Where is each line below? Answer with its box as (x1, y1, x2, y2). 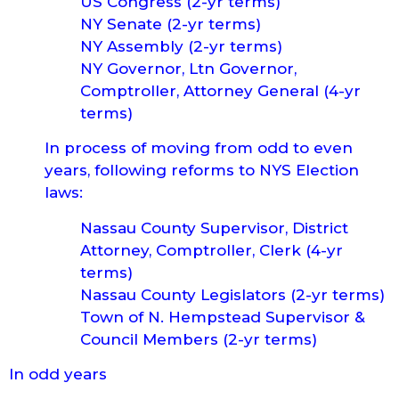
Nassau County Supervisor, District (80, 218, 348, 237)
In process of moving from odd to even (45, 139, 353, 158)
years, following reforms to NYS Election (45, 161, 359, 180)
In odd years (9, 365, 107, 384)
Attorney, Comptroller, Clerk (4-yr (80, 240, 343, 259)
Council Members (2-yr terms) (80, 330, 317, 348)
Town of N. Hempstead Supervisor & (80, 307, 365, 326)
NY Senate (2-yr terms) (80, 15, 261, 34)
